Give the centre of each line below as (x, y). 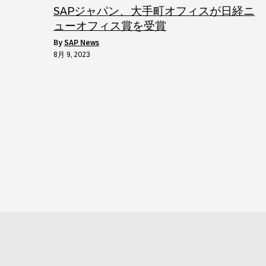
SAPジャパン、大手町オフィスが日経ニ (154, 11)
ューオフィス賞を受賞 (110, 26)
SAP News (82, 43)
